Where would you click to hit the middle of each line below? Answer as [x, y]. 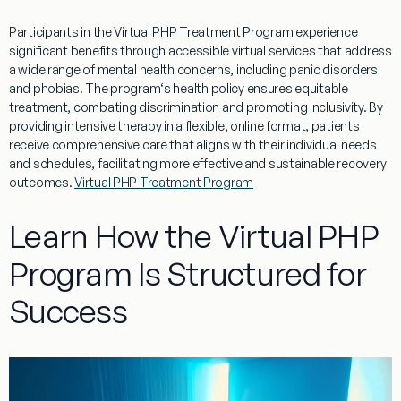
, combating [103, 107]
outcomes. [42, 182]
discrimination [179, 107]
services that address [328, 50]
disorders [349, 69]
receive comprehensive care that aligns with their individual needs [193, 144]
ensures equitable [296, 88]
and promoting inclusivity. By [301, 107]
